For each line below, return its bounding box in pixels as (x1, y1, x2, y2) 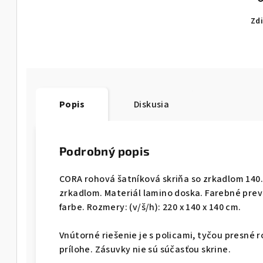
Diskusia (134, 98, 170, 111)
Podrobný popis (59, 144, 150, 158)
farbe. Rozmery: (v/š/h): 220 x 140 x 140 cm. (59, 201, 241, 214)
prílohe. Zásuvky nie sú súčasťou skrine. (59, 243, 231, 256)
